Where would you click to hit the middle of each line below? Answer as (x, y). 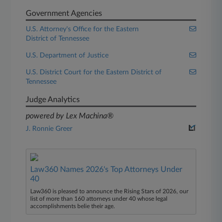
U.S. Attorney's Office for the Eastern (83, 29)
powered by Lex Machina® (70, 116)
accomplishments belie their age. (73, 206)
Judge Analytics (53, 100)
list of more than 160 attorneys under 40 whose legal (99, 199)
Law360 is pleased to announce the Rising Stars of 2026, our (110, 191)
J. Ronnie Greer (49, 129)
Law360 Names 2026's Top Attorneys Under (107, 169)
